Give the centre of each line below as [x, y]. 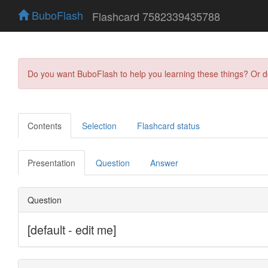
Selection [99, 125]
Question [113, 162]
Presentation [51, 162]
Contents [45, 125]
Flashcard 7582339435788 [156, 16]
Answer [164, 162]
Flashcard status [168, 125]
